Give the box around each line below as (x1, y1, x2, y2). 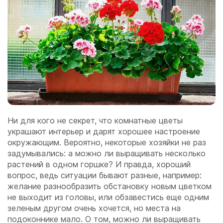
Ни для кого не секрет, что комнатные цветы (7, 115, 183, 125)
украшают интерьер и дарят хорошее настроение (7, 126, 200, 136)
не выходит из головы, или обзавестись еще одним (7, 192, 209, 202)
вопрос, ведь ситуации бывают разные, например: (7, 170, 202, 180)
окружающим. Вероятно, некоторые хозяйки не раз (7, 137, 206, 147)
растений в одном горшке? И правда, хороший (7, 159, 191, 169)
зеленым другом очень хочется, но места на (7, 203, 181, 213)
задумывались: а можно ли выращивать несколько (7, 148, 206, 158)
